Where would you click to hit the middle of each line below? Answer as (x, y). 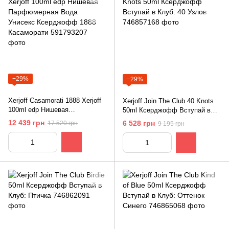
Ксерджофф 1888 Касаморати (55, 128)
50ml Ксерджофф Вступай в (167, 110)
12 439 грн (26, 122)
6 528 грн (139, 123)
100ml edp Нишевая (38, 110)
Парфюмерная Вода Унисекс (53, 119)
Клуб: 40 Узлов (146, 120)
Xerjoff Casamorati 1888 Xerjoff (55, 101)
